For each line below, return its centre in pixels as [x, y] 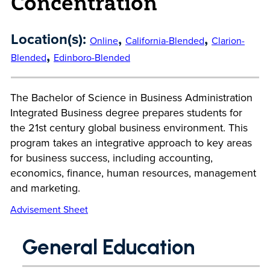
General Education [108, 247]
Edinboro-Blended [92, 57]
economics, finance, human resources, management [133, 173]
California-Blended [165, 40]
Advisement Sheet [49, 209]
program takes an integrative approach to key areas [131, 143]
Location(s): [49, 39]
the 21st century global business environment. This [129, 127]
